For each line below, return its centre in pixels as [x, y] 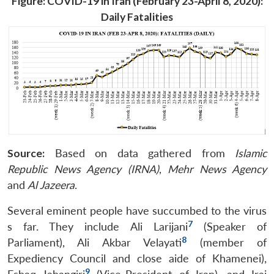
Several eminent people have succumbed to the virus [137, 211]
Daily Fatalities [137, 17]
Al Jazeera [50, 185]
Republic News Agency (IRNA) [83, 169]
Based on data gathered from [140, 154]
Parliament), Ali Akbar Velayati [95, 243]
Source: [26, 154]
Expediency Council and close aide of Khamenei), [137, 259]
